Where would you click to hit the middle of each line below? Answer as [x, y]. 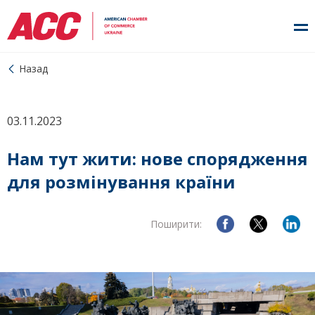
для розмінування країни [121, 182]
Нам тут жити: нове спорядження [157, 159]
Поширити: [176, 224]
